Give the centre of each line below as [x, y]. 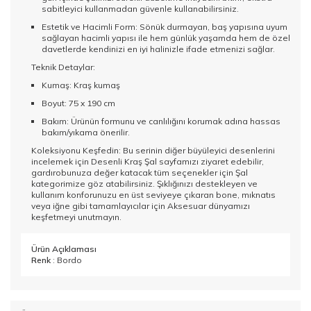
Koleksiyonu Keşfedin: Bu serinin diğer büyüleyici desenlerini [153, 151]
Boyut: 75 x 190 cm [78, 103]
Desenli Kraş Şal [124, 162]
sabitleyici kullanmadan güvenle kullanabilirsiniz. [140, 9]
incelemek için [61, 162]
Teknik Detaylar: [63, 67]
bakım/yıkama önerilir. [86, 133]
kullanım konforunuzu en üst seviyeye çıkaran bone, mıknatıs [153, 195]
